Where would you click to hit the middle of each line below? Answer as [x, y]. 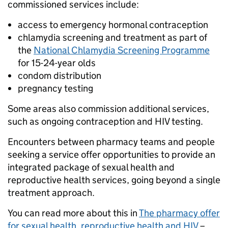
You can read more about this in [73, 213]
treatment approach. [51, 192]
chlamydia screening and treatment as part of [112, 37]
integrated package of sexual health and [91, 167]
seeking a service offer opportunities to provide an [111, 154]
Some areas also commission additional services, [108, 108]
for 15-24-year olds [57, 63]
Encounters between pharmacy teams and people [111, 141]
